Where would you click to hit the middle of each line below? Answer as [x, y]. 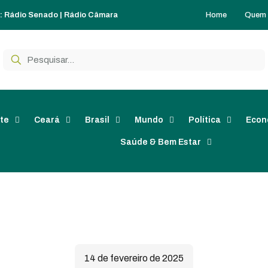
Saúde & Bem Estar [161, 142]
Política [205, 120]
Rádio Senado [31, 15]
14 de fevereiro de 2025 [134, 258]
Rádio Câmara [91, 15]
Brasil [97, 120]
